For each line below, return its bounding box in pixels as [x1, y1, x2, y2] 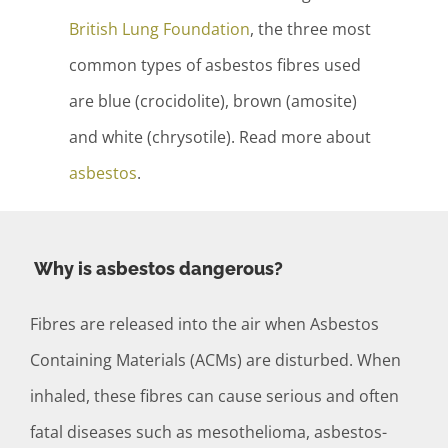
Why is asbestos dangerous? [33, 258, 283, 280]
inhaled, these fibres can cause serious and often [29, 385, 399, 408]
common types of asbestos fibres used [68, 54, 361, 77]
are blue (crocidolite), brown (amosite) [68, 90, 357, 113]
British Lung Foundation [68, 18, 250, 41]
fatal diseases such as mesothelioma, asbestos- [29, 421, 387, 444]
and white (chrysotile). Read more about [68, 126, 371, 149]
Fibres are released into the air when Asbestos [29, 313, 379, 336]
